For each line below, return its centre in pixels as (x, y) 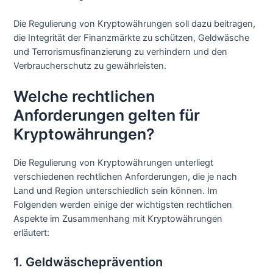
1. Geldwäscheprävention (88, 262)
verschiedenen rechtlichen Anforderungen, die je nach (126, 177)
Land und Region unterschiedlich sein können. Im (116, 191)
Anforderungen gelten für (107, 115)
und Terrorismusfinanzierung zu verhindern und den (121, 51)
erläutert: (32, 233)
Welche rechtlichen (84, 97)
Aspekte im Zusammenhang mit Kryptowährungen (118, 219)
